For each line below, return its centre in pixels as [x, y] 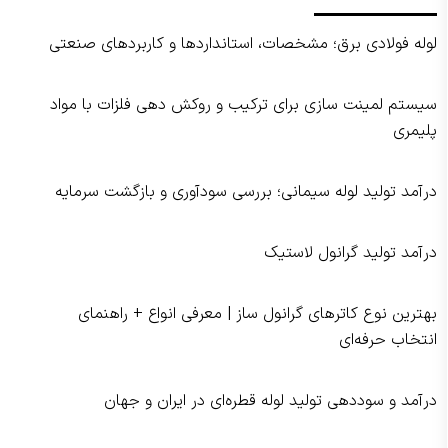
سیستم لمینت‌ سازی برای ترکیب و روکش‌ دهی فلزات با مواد [243, 105]
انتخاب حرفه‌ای [387, 340]
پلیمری [414, 131]
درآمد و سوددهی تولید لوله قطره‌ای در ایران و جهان [270, 401]
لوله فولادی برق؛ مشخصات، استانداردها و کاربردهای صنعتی [242, 44]
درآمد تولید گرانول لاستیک [350, 253]
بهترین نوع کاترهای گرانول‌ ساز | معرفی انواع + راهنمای [257, 314]
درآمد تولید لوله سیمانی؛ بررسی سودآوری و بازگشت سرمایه [245, 192]
